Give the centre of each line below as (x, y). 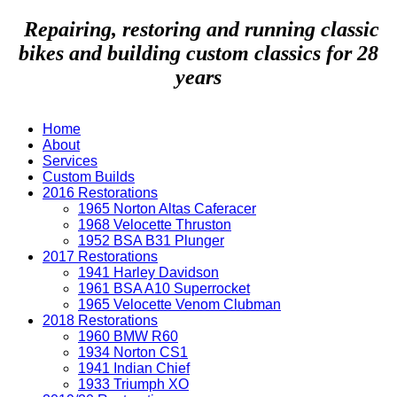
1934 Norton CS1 (133, 352)
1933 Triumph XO (133, 384)
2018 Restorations (100, 320)
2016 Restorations (100, 192)
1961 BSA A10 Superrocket (164, 288)
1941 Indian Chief (134, 368)
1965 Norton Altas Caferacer (167, 208)
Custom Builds (89, 176)
